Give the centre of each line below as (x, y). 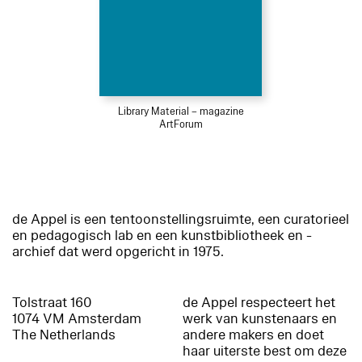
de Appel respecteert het (259, 302)
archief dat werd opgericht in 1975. (118, 251)
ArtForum (181, 124)
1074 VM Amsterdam (77, 318)
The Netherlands (64, 335)
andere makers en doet (254, 335)
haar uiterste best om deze (265, 351)
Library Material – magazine (181, 111)
